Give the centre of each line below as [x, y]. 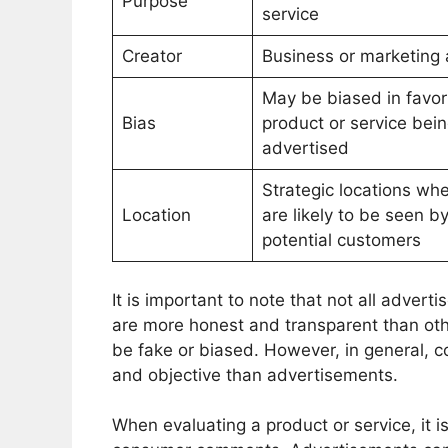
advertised [305, 148]
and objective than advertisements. [255, 374]
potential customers [341, 240]
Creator [151, 56]
